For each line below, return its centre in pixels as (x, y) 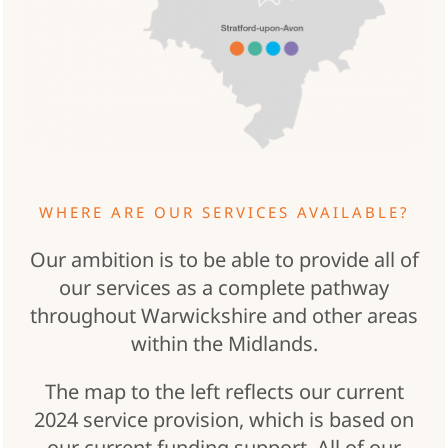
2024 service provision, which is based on (224, 419)
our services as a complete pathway (224, 287)
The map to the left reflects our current (224, 391)
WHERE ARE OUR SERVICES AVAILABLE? (224, 211)
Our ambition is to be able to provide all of (224, 259)
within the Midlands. (224, 343)
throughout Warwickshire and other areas (224, 315)
